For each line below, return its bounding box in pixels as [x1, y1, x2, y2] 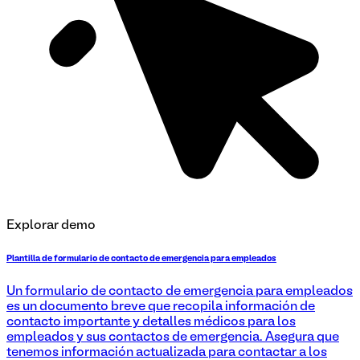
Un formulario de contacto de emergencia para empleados [6, 286, 353, 298]
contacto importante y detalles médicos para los [6, 317, 296, 329]
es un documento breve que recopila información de [6, 301, 315, 313]
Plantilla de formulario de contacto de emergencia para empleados [6, 255, 276, 264]
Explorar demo [6, 220, 96, 232]
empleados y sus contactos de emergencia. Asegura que [6, 332, 339, 344]
